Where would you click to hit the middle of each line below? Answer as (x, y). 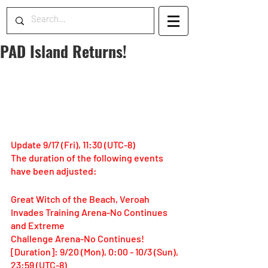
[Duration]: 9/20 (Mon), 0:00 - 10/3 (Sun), (95, 251)
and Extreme (39, 225)
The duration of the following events (88, 157)
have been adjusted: (54, 170)
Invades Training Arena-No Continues (90, 212)
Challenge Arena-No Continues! (77, 238)
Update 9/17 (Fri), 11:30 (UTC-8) (73, 144)
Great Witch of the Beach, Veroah (81, 199)
